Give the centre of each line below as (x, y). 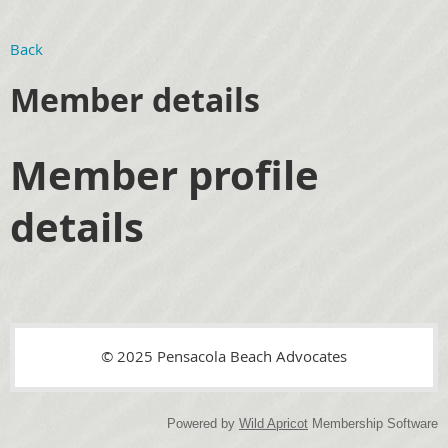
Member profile (164, 175)
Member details (135, 100)
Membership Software (373, 424)
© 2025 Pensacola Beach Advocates (224, 356)
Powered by (203, 424)
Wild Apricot (273, 424)
